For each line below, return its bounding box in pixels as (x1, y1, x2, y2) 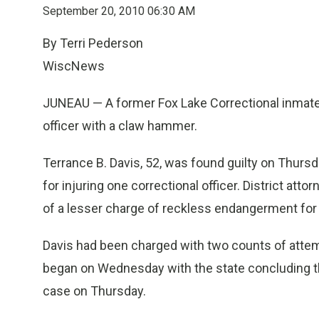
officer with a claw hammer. (43, 118, 197, 133)
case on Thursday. (43, 283, 146, 298)
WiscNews (43, 58, 105, 73)
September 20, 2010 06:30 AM (43, 4, 195, 18)
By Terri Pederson (43, 36, 143, 51)
